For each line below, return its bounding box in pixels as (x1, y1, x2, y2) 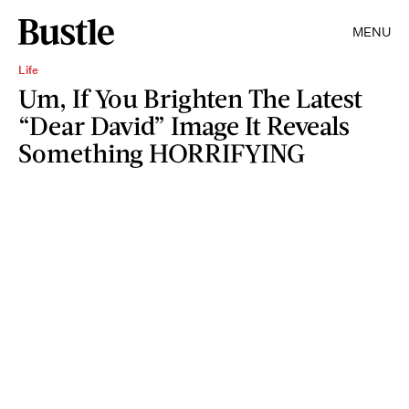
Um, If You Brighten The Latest (18, 82, 362, 113)
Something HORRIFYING (18, 137, 305, 168)
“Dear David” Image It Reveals (18, 110, 350, 141)
